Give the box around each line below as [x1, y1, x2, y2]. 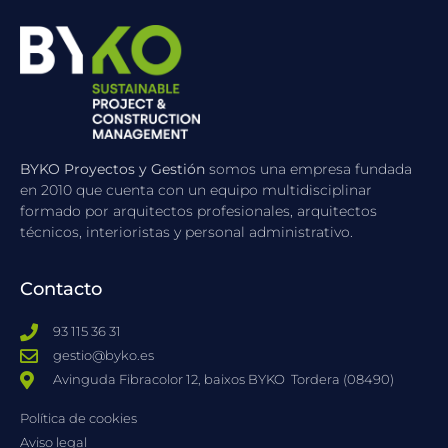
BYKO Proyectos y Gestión [20, 159, 205, 178]
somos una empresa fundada [205, 159, 412, 178]
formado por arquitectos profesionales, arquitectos [20, 201, 377, 220]
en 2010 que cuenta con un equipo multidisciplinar [20, 180, 372, 199]
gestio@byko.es [52, 347, 154, 364]
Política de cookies [20, 410, 137, 427]
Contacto [20, 278, 102, 301]
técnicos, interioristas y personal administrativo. [20, 222, 353, 241]
